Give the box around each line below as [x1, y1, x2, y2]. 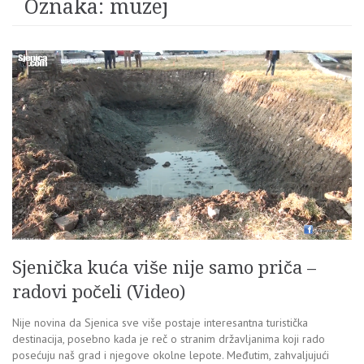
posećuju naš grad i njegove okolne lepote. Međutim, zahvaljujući [12, 347, 329, 362]
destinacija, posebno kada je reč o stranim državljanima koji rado [12, 331, 325, 346]
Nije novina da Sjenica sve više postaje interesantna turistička [12, 314, 308, 330]
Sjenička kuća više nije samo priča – [12, 257, 316, 278]
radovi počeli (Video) [12, 281, 185, 302]
